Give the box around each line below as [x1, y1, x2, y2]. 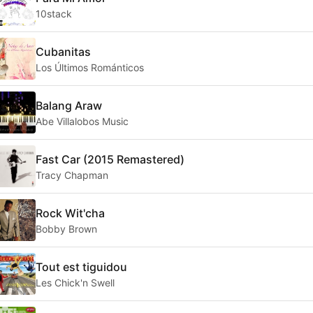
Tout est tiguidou [36, 259, 127, 274]
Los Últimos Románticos [36, 61, 144, 73]
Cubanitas [36, 44, 91, 59]
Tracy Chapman [36, 168, 108, 181]
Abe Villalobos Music [36, 115, 129, 127]
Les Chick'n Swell [36, 276, 115, 289]
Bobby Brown [36, 222, 97, 235]
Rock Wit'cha [36, 205, 105, 220]
